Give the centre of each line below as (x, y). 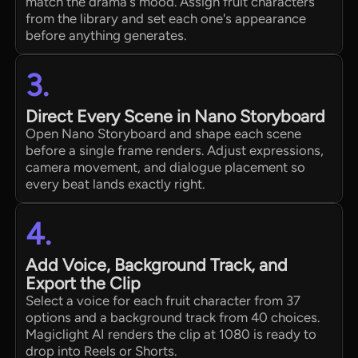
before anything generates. (106, 36)
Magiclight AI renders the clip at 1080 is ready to (171, 334)
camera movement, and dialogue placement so (166, 167)
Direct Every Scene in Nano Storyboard (176, 117)
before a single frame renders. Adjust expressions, (175, 151)
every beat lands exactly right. (115, 184)
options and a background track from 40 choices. (173, 318)
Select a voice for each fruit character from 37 (163, 301)
